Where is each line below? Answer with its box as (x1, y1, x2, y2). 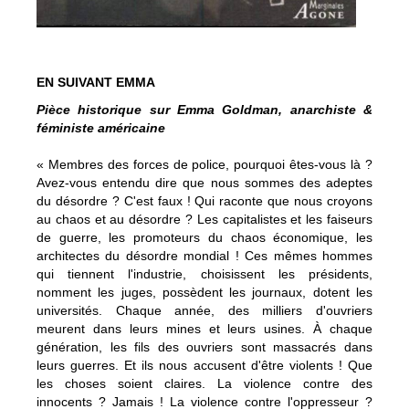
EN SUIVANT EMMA (37, 74, 155, 89)
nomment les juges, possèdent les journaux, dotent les (37, 284, 372, 299)
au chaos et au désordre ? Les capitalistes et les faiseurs (37, 211, 372, 226)
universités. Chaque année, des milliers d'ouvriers (37, 302, 372, 318)
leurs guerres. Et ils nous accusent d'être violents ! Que (37, 357, 372, 372)
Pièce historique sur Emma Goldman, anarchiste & (37, 101, 372, 117)
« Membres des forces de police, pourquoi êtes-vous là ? (37, 156, 372, 172)
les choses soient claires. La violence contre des (37, 375, 372, 391)
